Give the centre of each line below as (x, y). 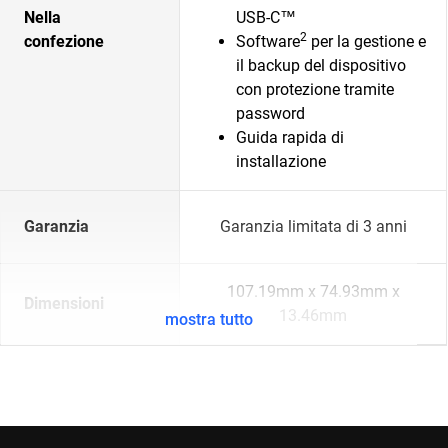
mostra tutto (208, 319)
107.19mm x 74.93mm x (313, 291)
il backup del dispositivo (321, 65)
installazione (281, 161)
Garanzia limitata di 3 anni (313, 226)
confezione (64, 41)
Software (268, 41)
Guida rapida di (290, 137)
